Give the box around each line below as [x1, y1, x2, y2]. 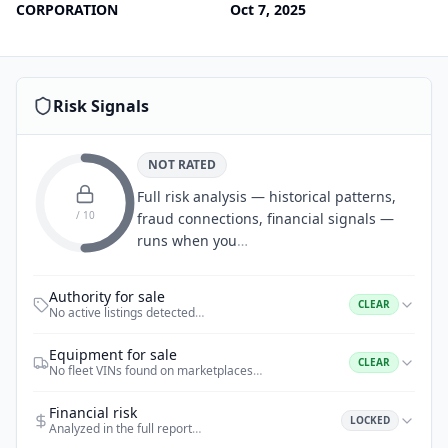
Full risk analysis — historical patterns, [137, 187, 396, 206]
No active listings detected [49, 304, 195, 321]
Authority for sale [49, 287, 165, 306]
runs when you [137, 231, 237, 250]
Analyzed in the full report [49, 420, 192, 437]
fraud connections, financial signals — [137, 209, 394, 228]
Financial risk [49, 403, 137, 422]
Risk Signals [53, 95, 149, 117]
